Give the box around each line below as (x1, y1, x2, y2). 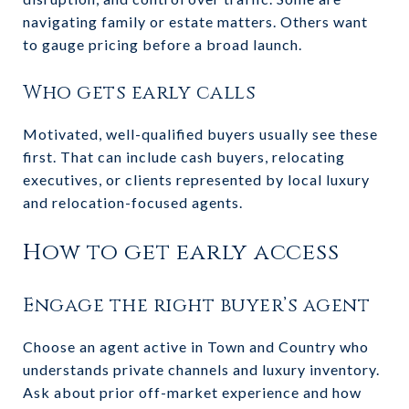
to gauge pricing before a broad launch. (23, 35, 302, 53)
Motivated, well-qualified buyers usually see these (23, 124, 378, 142)
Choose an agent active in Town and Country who (23, 337, 369, 355)
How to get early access (23, 236, 340, 267)
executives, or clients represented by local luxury (23, 170, 370, 188)
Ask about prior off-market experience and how (23, 383, 362, 401)
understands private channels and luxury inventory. (23, 360, 380, 378)
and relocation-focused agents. (23, 193, 243, 211)
